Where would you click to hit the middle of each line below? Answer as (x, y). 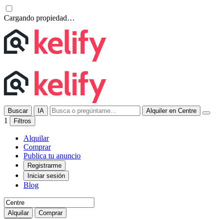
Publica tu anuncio (52, 156)
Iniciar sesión (46, 176)
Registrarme (44, 165)
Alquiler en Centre (171, 111)
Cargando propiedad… (39, 18)
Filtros (22, 121)
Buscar (18, 111)
